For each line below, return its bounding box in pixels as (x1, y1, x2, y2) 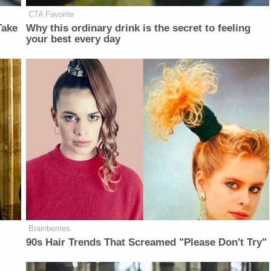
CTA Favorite (28, 9, 74, 19)
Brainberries (28, 224, 71, 233)
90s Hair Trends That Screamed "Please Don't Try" (26, 237, 267, 249)
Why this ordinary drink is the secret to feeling (26, 22, 251, 34)
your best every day (26, 33, 121, 45)
